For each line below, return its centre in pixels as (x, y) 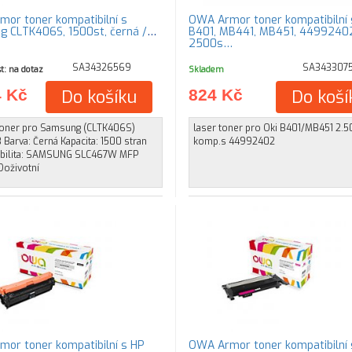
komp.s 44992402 (234, 141)
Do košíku (99, 97)
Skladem (206, 69)
